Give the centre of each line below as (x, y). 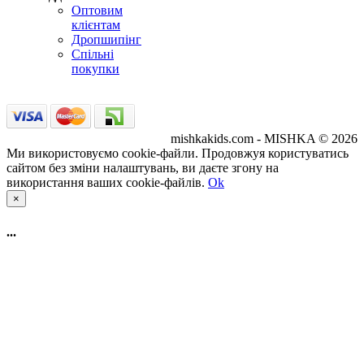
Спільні (93, 54)
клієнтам (96, 25)
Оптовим (97, 11)
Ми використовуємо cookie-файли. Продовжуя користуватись (178, 154)
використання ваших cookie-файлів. (106, 183)
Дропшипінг (106, 40)
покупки (95, 69)
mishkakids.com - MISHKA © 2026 (264, 139)
